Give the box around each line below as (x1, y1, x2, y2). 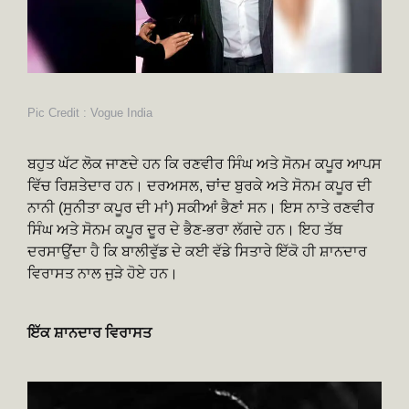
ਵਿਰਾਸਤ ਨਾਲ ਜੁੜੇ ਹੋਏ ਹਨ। (27, 265, 178, 281)
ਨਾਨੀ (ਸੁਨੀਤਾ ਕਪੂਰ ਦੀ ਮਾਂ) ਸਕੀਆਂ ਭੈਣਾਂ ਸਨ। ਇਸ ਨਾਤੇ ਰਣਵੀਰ (27, 199, 374, 215)
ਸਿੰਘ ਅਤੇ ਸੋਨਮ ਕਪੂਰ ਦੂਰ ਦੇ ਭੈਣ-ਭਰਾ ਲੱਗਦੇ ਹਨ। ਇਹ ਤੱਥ (27, 221, 342, 237)
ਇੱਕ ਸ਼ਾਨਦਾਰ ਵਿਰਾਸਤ (27, 324, 152, 341)
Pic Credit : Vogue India (27, 105, 152, 120)
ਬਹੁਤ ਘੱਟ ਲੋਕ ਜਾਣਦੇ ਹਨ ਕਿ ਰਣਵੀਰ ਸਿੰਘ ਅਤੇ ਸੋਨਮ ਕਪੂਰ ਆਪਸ (27, 155, 382, 172)
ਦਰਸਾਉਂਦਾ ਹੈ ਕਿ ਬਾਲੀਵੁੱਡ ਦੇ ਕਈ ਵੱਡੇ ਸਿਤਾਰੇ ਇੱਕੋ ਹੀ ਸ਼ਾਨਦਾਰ (27, 243, 367, 259)
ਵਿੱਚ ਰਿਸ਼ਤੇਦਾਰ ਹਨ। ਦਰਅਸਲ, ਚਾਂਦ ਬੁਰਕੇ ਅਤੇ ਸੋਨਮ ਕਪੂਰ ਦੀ (27, 177, 372, 194)
